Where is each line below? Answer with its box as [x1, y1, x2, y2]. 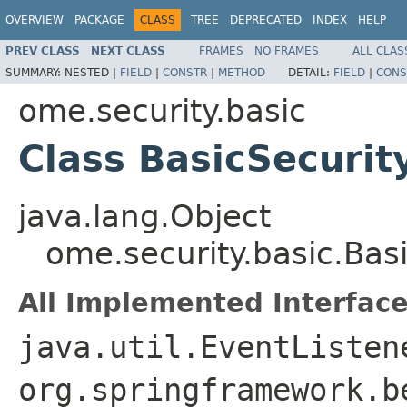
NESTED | [65, 65, 120, 79]
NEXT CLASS [91, 44, 165, 57]
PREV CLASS [5, 44, 80, 57]
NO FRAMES [254, 44, 319, 57]
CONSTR [163, 65, 207, 79]
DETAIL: [288, 65, 333, 79]
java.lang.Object [18, 197, 271, 234]
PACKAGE [74, 14, 124, 26]
